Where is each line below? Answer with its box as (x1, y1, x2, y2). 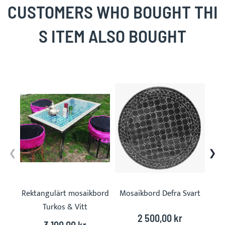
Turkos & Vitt (43, 200, 87, 214)
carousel (20, 80, 49, 94)
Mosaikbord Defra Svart (120, 186, 200, 200)
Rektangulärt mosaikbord (21, 186, 109, 200)
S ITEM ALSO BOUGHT (39, 25, 186, 46)
